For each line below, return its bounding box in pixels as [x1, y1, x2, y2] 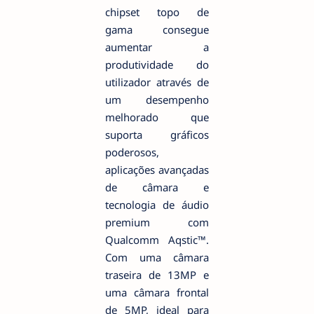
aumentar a [105, 39, 209, 54]
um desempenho [105, 92, 209, 107]
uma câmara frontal [105, 285, 209, 299]
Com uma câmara [105, 250, 209, 264]
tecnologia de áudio [105, 197, 209, 212]
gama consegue [105, 22, 209, 36]
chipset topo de [105, 4, 209, 19]
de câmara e [105, 179, 209, 194]
